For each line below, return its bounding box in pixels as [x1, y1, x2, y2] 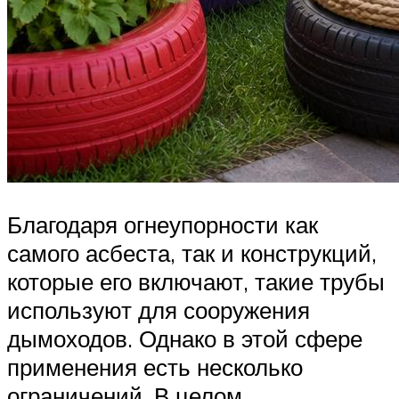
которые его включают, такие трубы [7, 267, 385, 297]
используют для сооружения [7, 296, 310, 325]
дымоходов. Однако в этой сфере [7, 324, 362, 354]
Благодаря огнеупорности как [7, 210, 318, 240]
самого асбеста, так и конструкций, [7, 239, 377, 268]
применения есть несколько [7, 353, 303, 382]
